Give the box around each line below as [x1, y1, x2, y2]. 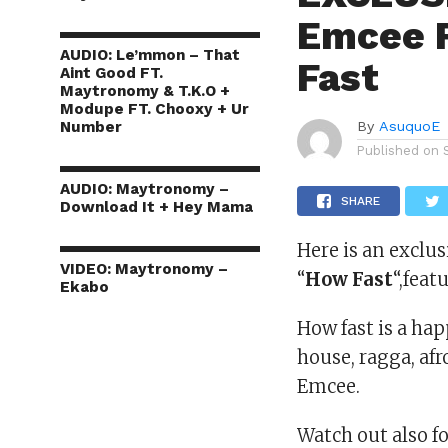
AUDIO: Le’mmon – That [60, 46, 240, 64]
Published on [357, 143, 440, 158]
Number [60, 118, 122, 136]
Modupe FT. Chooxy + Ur [60, 100, 249, 118]
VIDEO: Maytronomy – [60, 260, 228, 278]
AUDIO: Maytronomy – [60, 180, 229, 198]
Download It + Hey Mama [60, 198, 253, 216]
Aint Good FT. [60, 64, 163, 82]
